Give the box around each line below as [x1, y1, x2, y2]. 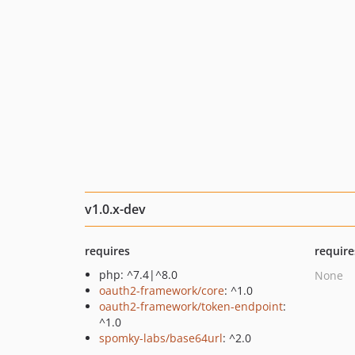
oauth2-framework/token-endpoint [99, 299, 283, 314]
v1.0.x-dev [85, 200, 146, 218]
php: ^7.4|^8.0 [99, 267, 177, 282]
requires [85, 243, 130, 258]
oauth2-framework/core [99, 283, 224, 298]
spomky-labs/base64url [99, 330, 223, 345]
